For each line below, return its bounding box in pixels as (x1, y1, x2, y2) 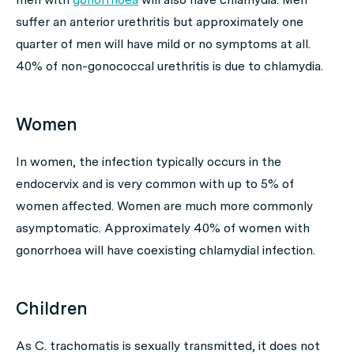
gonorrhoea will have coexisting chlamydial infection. (16, 243, 315, 258)
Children (16, 298, 88, 318)
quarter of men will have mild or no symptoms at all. (16, 36, 311, 51)
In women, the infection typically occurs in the (16, 154, 281, 169)
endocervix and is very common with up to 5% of (16, 176, 294, 191)
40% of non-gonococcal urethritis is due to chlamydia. (16, 58, 323, 73)
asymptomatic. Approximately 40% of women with (16, 220, 310, 235)
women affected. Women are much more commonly (16, 198, 313, 213)
